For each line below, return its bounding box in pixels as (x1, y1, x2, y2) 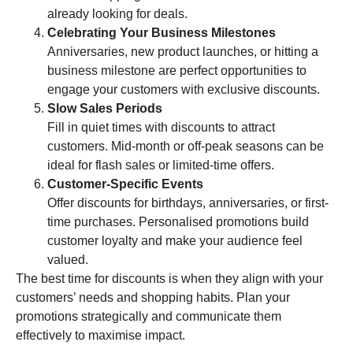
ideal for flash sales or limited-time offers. (47, 158, 274, 173)
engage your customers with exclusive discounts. (47, 83, 320, 97)
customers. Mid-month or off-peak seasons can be (47, 139, 324, 154)
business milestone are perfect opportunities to (47, 64, 307, 78)
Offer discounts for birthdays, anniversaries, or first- (47, 196, 329, 210)
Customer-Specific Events (47, 177, 203, 191)
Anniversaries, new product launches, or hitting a (47, 45, 318, 59)
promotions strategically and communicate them (16, 310, 281, 324)
